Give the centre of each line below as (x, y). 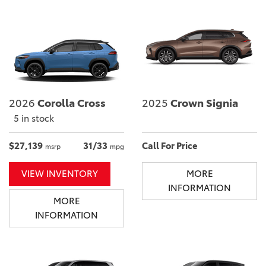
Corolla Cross (70, 103)
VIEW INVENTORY (60, 173)
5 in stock (34, 118)
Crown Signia (203, 103)
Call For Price (170, 145)
